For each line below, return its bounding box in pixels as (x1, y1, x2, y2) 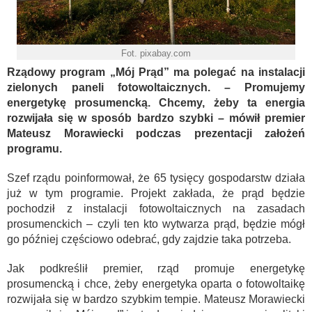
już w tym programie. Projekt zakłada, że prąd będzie (7, 187, 305, 199)
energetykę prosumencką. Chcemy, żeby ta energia (7, 96, 305, 109)
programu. (7, 142, 62, 155)
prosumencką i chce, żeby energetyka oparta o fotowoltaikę (7, 277, 305, 290)
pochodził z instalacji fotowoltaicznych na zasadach (7, 202, 305, 214)
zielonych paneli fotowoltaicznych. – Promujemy (7, 81, 305, 93)
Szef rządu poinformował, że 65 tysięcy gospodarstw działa (7, 171, 305, 184)
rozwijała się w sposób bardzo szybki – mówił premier (7, 111, 305, 124)
